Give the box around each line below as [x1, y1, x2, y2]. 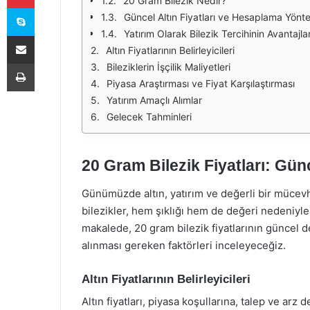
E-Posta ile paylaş [34, 30, 61, 41]
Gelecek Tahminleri [107, 111, 192, 122]
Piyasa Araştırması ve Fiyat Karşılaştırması [107, 77, 295, 89]
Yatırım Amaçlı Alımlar [107, 94, 202, 106]
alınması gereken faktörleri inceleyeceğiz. [82, 238, 286, 252]
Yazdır [34, 57, 60, 69]
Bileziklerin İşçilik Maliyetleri [107, 61, 230, 73]
